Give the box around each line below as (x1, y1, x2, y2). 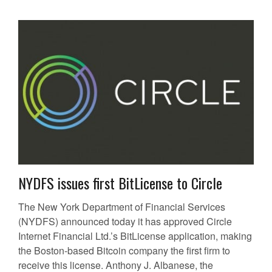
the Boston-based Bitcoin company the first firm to (18, 243, 230, 258)
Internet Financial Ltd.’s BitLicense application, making (18, 229, 252, 243)
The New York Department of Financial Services (18, 200, 225, 214)
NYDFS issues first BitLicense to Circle (18, 172, 222, 194)
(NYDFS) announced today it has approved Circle (18, 214, 232, 229)
